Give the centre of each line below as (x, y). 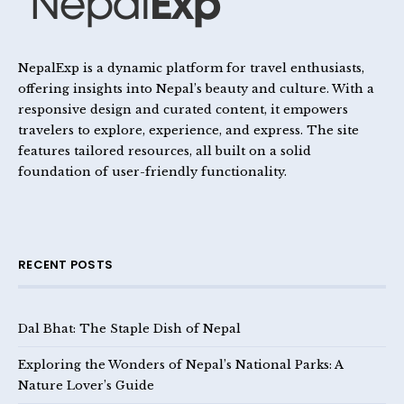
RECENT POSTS (66, 265)
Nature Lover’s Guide (86, 386)
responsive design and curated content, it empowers (183, 110)
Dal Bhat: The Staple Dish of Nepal (129, 329)
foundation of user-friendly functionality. (152, 172)
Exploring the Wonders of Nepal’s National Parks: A (180, 365)
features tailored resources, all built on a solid (165, 151)
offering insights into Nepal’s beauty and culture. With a (196, 89)
